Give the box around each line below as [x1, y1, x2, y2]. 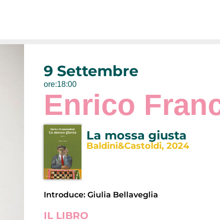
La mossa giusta [86, 128, 187, 143]
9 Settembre [44, 62, 139, 81]
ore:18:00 [44, 80, 77, 89]
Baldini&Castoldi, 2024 [86, 140, 189, 152]
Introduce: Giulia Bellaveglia [44, 190, 159, 200]
